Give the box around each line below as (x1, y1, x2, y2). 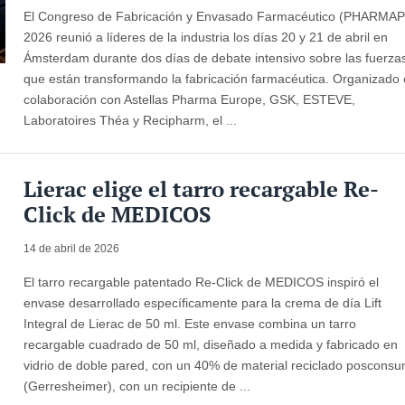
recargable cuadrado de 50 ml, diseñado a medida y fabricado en (24, 336, 399, 352)
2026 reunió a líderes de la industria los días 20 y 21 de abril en (24, 29, 389, 44)
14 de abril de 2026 (24, 241, 120, 255)
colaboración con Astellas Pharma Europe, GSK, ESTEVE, (24, 91, 356, 107)
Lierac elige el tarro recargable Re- (24, 174, 380, 203)
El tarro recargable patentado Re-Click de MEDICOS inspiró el (24, 274, 380, 289)
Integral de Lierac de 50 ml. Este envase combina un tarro (24, 316, 357, 331)
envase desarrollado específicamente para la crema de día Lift (24, 295, 382, 310)
